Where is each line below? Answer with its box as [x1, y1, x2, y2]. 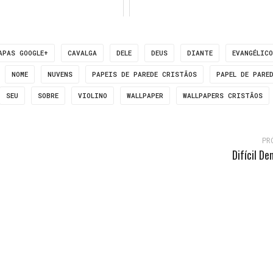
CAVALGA [67, 48, 97, 58]
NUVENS [47, 69, 73, 79]
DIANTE [186, 48, 213, 58]
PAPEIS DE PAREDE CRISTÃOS [91, 69, 197, 79]
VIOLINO [78, 91, 108, 101]
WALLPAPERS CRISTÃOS [183, 91, 263, 101]
